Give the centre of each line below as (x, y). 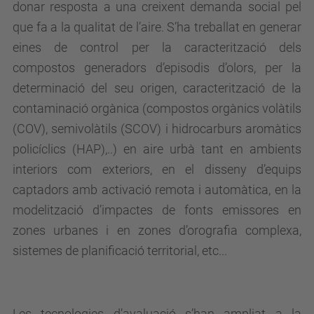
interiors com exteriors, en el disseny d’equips (157, 169)
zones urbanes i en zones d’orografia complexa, (157, 230)
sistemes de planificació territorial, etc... (120, 251)
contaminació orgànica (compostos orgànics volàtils (157, 108)
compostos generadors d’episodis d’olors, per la (157, 68)
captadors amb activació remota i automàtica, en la (157, 190)
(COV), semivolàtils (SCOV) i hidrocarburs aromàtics (157, 129)
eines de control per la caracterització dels (157, 47)
